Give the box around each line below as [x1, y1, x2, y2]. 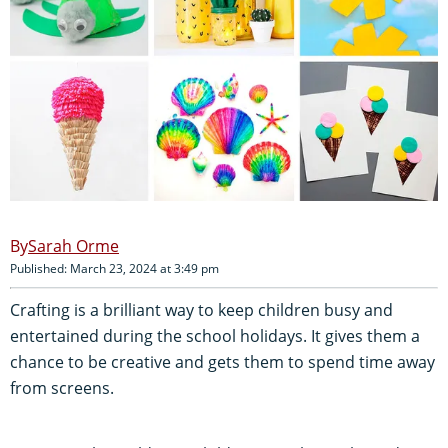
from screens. [10, 376, 114, 399]
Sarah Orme [28, 234, 119, 257]
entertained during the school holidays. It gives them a [10, 324, 420, 347]
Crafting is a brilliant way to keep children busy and [10, 298, 393, 321]
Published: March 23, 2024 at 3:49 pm [10, 259, 219, 277]
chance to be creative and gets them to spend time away [10, 350, 435, 373]
